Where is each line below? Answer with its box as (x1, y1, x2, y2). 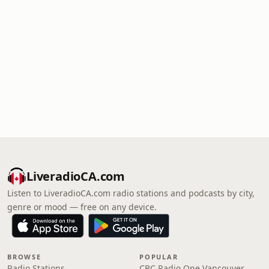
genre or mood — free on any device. (7, 201, 157, 213)
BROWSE (7, 252, 41, 261)
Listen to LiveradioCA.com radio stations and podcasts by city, (7, 187, 255, 199)
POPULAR (139, 252, 178, 261)
